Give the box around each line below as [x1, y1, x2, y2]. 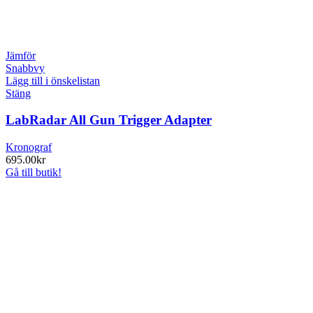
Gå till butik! [6, 166, 61, 178]
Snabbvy [6, 61, 45, 74]
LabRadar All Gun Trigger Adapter [6, 112, 212, 128]
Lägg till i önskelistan [6, 74, 100, 87]
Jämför [6, 49, 36, 61]
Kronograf [6, 141, 52, 153]
